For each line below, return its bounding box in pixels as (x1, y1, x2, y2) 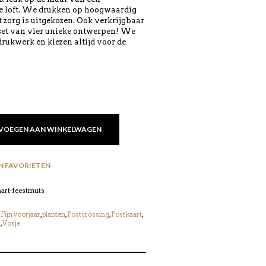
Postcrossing (66, 210, 109, 218)
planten (42, 210, 65, 218)
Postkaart (110, 210, 142, 218)
